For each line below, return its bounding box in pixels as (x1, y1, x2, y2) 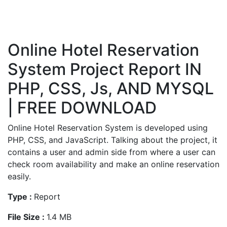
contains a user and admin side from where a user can (8, 147, 215, 157)
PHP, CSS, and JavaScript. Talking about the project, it (8, 135, 217, 145)
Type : (8, 192, 34, 202)
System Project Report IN (8, 59, 202, 79)
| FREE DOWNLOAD (8, 98, 157, 118)
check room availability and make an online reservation (8, 159, 219, 169)
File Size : (8, 212, 47, 222)
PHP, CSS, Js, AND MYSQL (8, 79, 214, 98)
